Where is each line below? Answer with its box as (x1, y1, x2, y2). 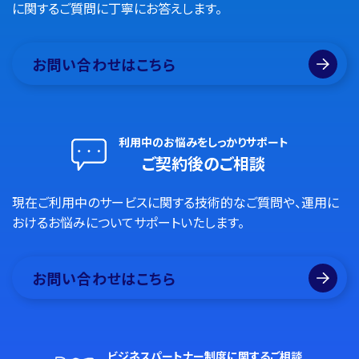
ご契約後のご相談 (141, 151, 265, 175)
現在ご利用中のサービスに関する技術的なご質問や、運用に (12, 192, 339, 212)
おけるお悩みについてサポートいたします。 (12, 212, 244, 232)
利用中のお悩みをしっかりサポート (118, 134, 288, 150)
